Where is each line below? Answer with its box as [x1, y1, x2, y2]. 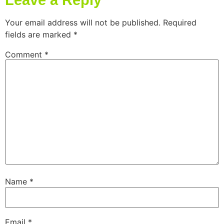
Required [163, 17, 196, 28]
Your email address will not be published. [5, 17, 160, 28]
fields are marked [5, 29, 73, 40]
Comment [5, 49, 44, 60]
